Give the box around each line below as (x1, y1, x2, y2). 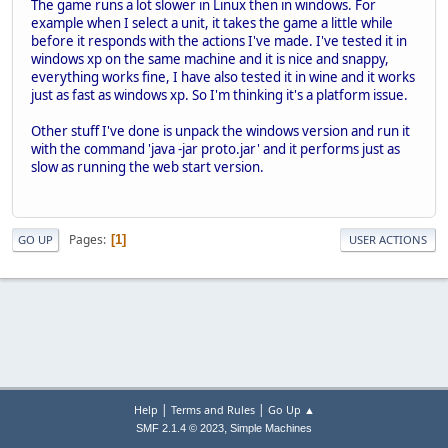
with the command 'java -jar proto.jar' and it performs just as (31, 139, 400, 158)
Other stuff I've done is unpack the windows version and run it (31, 121, 410, 140)
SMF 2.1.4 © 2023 (136, 422, 224, 434)
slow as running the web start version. (31, 157, 264, 176)
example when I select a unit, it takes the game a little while (31, 13, 393, 32)
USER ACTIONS (349, 232, 427, 248)
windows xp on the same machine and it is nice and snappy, (31, 49, 389, 68)
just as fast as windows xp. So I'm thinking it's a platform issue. (31, 85, 408, 104)
